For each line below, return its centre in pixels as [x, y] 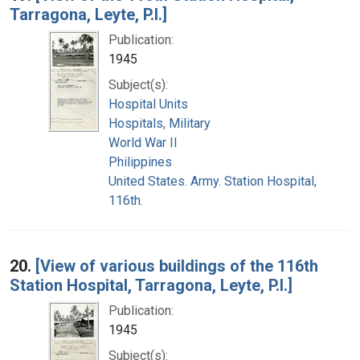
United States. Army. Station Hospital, [213, 181]
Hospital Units [148, 104]
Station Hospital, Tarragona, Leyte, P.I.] [151, 285]
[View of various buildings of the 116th [177, 266]
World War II [143, 142]
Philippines [140, 162]
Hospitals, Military [160, 123]
